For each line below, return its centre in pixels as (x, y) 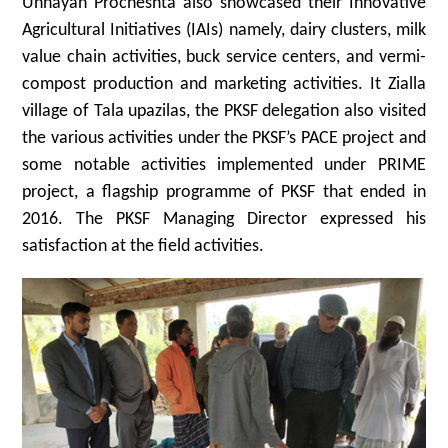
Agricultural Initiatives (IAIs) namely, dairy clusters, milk (224, 30)
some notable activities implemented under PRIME (224, 165)
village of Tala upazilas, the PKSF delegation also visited (224, 111)
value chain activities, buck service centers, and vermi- (224, 57)
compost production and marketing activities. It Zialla (224, 84)
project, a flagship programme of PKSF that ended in (224, 192)
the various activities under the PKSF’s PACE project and (224, 138)
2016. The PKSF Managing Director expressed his (224, 219)
